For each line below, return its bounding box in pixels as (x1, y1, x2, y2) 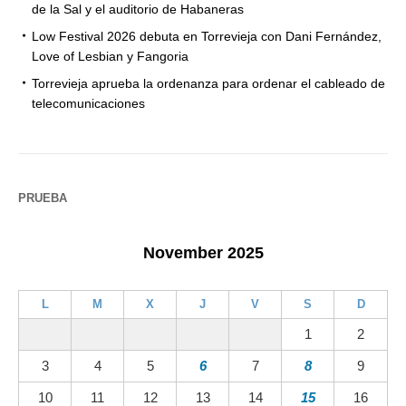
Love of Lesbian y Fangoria (32, 48, 188, 63)
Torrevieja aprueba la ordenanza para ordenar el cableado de (32, 75, 385, 91)
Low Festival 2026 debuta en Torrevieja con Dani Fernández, (32, 28, 382, 43)
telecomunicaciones (32, 95, 145, 111)
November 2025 (142, 243, 264, 262)
